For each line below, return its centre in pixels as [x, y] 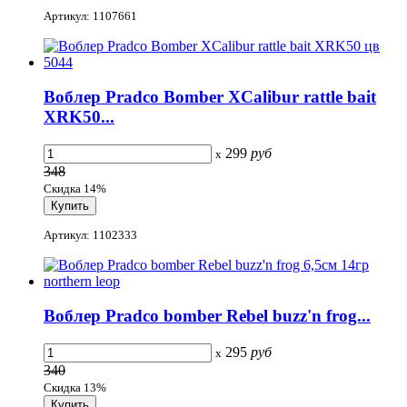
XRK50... [79, 117]
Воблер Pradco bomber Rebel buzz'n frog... [207, 316]
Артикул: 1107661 [90, 15]
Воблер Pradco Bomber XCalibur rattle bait [210, 97]
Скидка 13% [75, 387]
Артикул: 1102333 [90, 234]
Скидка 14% [75, 189]
